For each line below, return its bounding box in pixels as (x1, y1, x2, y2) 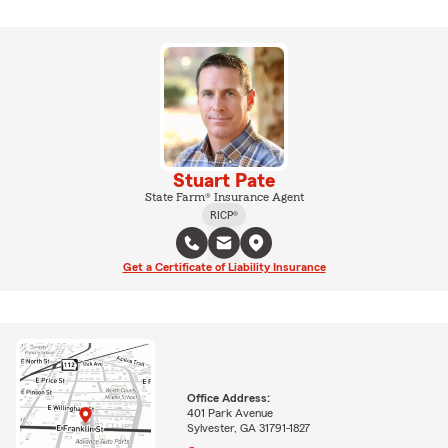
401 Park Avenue (186, 406, 273, 419)
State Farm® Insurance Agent (144, 190, 304, 203)
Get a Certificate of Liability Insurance (122, 260, 326, 273)
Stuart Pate (173, 170, 275, 191)
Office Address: (186, 391, 270, 404)
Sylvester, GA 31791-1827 (186, 421, 310, 434)
